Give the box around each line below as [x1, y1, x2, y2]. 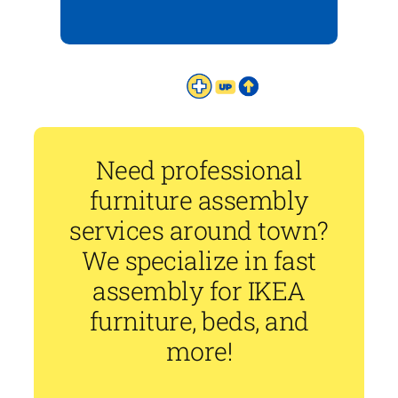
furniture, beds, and [89, 304, 309, 338]
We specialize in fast [82, 243, 316, 278]
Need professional [95, 153, 303, 187]
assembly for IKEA [92, 274, 306, 308]
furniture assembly [89, 183, 309, 218]
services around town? [69, 213, 329, 248]
